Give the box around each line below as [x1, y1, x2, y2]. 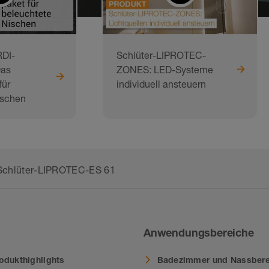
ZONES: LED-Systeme [116, 63, 213, 76]
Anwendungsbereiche [144, 226, 254, 240]
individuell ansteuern [116, 77, 206, 90]
